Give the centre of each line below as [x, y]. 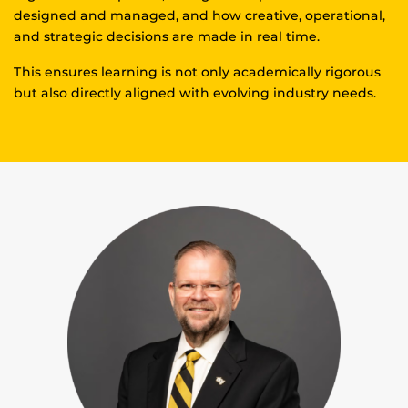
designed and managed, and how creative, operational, [199, 16]
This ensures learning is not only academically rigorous [197, 72]
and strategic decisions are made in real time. [167, 37]
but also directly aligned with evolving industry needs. [195, 93]
